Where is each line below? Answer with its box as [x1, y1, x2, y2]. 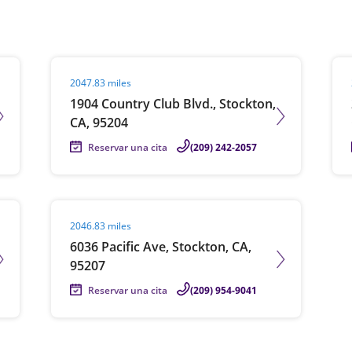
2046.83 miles [70, 219, 132, 233]
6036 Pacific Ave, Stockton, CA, [70, 238, 252, 255]
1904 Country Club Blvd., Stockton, [70, 95, 277, 112]
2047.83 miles [70, 76, 132, 90]
